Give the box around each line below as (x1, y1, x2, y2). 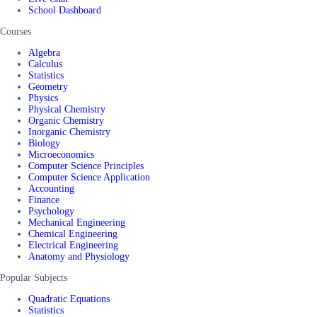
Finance (28, 194, 59, 205)
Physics (28, 92, 58, 103)
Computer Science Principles (28, 160, 144, 171)
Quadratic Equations (28, 293, 110, 304)
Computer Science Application (28, 171, 150, 183)
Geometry (28, 81, 68, 92)
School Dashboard (28, 4, 101, 16)
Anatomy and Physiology (28, 250, 129, 262)
